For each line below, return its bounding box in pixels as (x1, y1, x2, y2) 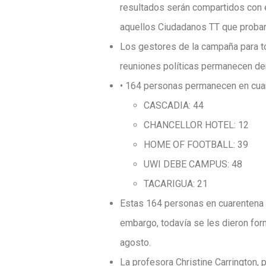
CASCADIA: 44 (144, 100, 204, 111)
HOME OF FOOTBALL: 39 (144, 139, 248, 150)
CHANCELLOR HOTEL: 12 (144, 119, 249, 131)
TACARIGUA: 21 (144, 178, 208, 189)
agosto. (120, 237, 151, 248)
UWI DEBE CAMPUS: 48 (144, 159, 242, 170)
